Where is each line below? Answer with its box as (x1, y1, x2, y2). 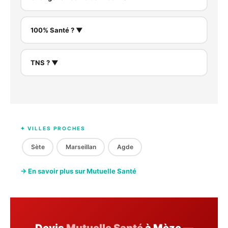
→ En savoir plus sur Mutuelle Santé (20, 167, 136, 176)
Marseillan (65, 143, 96, 151)
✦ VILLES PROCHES (20, 125, 85, 132)
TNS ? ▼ (30, 58, 59, 67)
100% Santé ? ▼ (30, 25, 83, 34)
